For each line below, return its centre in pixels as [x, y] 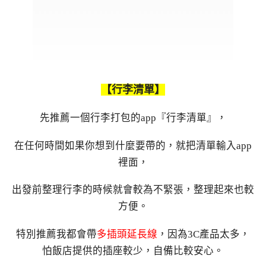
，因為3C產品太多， [204, 235]
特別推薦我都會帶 [56, 235]
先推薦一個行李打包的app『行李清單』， [133, 118]
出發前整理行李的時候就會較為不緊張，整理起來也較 [133, 190]
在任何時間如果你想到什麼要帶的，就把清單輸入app [133, 145]
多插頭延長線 [127, 235]
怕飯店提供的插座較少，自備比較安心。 [133, 251]
